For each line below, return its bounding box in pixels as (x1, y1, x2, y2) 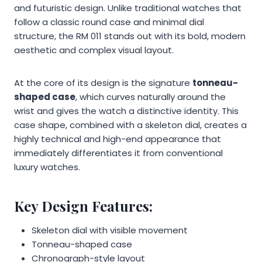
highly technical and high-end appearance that (14, 132, 221, 145)
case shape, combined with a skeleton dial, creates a (14, 118, 247, 131)
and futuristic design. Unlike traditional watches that (14, 1, 242, 14)
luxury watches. (14, 160, 80, 173)
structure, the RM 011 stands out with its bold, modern (14, 29, 246, 42)
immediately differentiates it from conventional (14, 146, 223, 159)
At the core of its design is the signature (14, 76, 192, 89)
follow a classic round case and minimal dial (14, 15, 204, 28)
